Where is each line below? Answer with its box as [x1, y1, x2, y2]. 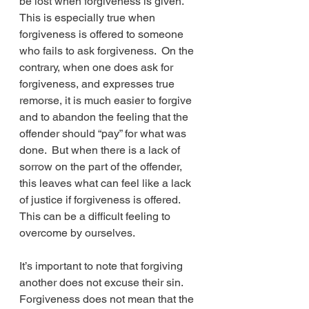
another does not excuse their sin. [19, 276, 188, 289]
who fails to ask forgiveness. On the [19, 44, 197, 57]
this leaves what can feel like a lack [19, 177, 194, 190]
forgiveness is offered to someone [19, 28, 186, 41]
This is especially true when [19, 11, 158, 24]
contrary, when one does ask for [19, 61, 176, 74]
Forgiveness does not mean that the [19, 292, 197, 306]
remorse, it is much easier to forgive [19, 94, 195, 107]
